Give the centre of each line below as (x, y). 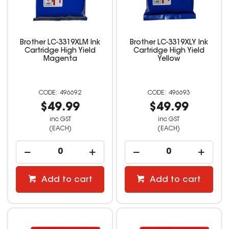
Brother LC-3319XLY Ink (169, 43)
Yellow (169, 60)
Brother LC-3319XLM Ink (60, 43)
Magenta (60, 60)
